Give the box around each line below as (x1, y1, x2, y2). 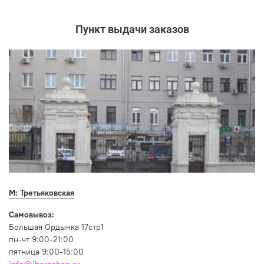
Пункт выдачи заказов (75, 22, 189, 35)
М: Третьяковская (9, 187, 74, 199)
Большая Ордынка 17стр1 (9, 222, 104, 233)
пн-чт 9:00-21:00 (9, 234, 74, 245)
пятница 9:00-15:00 (9, 246, 84, 258)
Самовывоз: (9, 209, 54, 220)
